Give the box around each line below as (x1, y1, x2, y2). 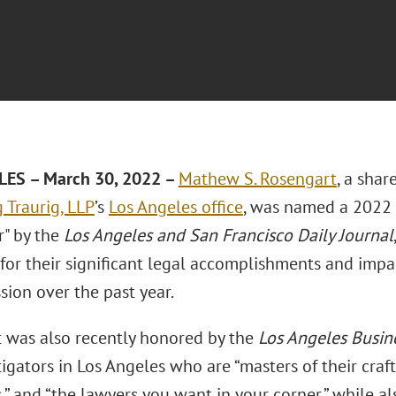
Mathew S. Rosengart (178, 167, 337, 190)
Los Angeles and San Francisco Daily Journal (63, 224, 393, 247)
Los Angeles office (108, 195, 243, 218)
